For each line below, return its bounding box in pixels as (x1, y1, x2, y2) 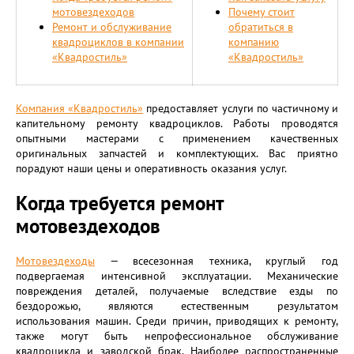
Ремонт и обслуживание (52, 20, 171, 34)
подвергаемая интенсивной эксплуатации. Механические (16, 269, 338, 283)
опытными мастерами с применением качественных (16, 131, 338, 145)
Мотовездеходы (16, 254, 95, 268)
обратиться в (228, 20, 293, 34)
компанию (228, 35, 279, 49)
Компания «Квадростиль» (16, 101, 144, 115)
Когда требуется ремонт (16, 190, 223, 216)
